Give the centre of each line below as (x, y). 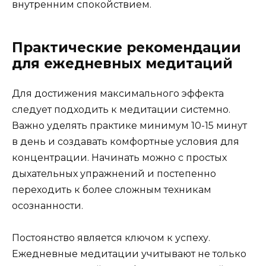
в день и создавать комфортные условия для (126, 141)
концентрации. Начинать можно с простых (119, 157)
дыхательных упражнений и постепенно (114, 173)
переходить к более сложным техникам (112, 189)
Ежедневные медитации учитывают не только (129, 254)
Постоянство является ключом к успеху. (111, 238)
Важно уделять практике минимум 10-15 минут (129, 125)
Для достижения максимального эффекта (118, 93)
